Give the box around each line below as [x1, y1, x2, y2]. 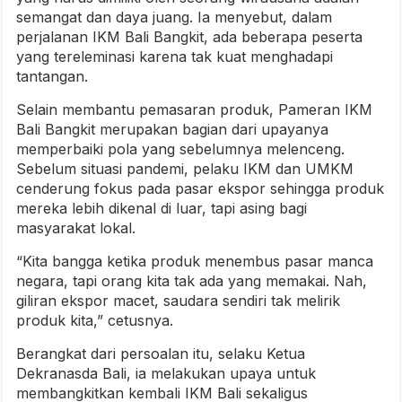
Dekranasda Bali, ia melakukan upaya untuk [16, 364, 316, 382]
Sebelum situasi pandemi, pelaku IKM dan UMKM [16, 160, 354, 178]
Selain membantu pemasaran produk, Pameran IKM [16, 100, 372, 118]
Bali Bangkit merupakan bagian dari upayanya [16, 120, 328, 138]
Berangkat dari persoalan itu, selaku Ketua [16, 345, 305, 363]
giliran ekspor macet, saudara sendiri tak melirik [16, 292, 340, 310]
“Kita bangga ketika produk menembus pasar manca [16, 252, 373, 270]
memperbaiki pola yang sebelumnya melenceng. [16, 140, 345, 158]
